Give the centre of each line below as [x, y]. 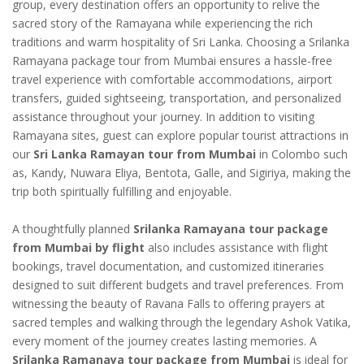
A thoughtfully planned [73, 228]
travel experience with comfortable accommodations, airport [172, 79]
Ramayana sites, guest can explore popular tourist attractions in [180, 135]
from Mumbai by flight [78, 247]
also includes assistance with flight [236, 247]
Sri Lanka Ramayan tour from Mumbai [145, 154]
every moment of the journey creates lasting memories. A [165, 340]
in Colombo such [302, 154]
